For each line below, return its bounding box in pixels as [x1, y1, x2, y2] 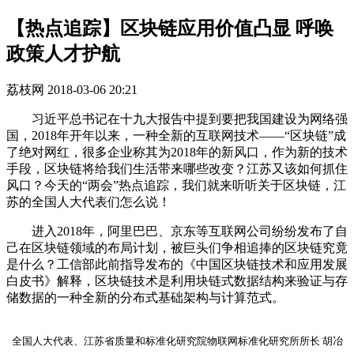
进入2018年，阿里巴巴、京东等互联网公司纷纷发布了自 [6, 224, 348, 238]
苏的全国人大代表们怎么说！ [6, 194, 171, 209]
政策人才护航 [6, 43, 120, 64]
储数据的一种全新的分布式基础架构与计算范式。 [6, 290, 284, 304]
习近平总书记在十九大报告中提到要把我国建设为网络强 [6, 111, 348, 126]
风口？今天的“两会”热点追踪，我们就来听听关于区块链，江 [6, 178, 346, 192]
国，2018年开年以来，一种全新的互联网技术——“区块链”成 [6, 128, 346, 142]
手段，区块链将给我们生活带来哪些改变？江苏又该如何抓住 [6, 161, 348, 175]
